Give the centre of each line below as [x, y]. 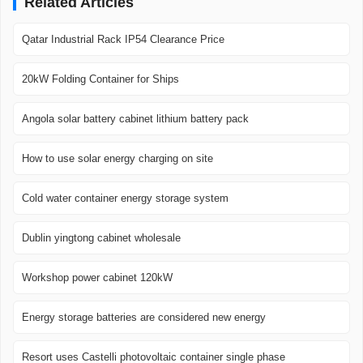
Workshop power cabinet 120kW [97, 278]
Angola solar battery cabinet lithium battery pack [135, 119]
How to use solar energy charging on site [117, 159]
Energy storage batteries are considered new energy [144, 318]
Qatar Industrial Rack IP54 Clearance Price [123, 40]
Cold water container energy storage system [125, 199]
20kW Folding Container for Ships [100, 79]
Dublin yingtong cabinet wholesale [101, 238]
